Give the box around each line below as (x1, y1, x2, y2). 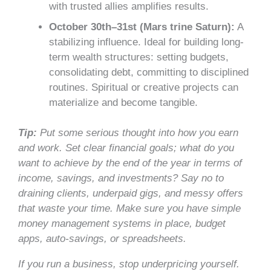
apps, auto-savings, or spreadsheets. (18, 233, 189, 245)
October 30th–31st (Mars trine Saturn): (49, 21, 235, 33)
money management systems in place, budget (18, 218, 226, 230)
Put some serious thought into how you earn (37, 127, 238, 139)
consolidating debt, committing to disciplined (49, 66, 249, 78)
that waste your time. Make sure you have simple (18, 203, 241, 215)
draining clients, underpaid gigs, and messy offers (18, 188, 243, 200)
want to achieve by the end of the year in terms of (18, 157, 242, 169)
